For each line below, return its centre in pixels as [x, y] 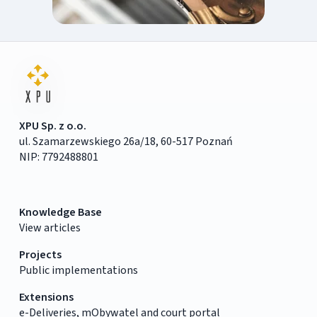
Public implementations [78, 270]
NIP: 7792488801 [58, 157]
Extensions [46, 297]
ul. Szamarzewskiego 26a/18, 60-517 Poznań [126, 141]
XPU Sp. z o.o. [52, 126]
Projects [40, 254]
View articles [50, 227]
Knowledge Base [60, 212]
